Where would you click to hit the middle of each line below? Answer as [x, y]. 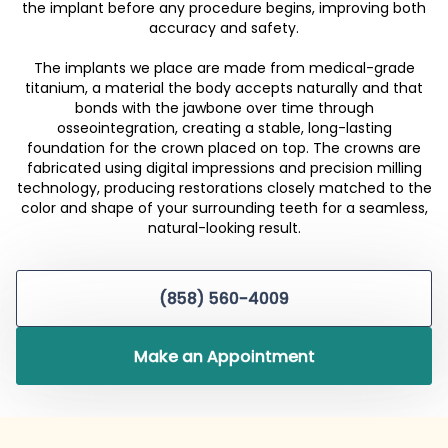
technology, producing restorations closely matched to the [224, 188]
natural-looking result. [224, 228]
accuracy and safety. [224, 28]
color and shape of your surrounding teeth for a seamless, [224, 208]
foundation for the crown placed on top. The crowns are [224, 148]
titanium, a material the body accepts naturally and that [224, 88]
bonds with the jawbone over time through [224, 108]
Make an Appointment [224, 356]
